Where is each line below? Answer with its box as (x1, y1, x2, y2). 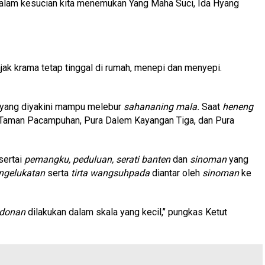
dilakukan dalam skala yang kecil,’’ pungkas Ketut (25, 206, 227, 218)
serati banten (114, 153, 170, 165)
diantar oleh (150, 167, 202, 179)
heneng (222, 101, 253, 112)
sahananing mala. (124, 101, 199, 112)
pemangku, (24, 153, 70, 165)
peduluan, (70, 153, 114, 165)
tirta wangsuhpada (71, 167, 150, 179)
